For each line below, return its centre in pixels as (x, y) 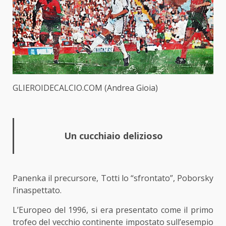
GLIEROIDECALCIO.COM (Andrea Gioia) (85, 88)
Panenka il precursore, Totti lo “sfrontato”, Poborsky (113, 178)
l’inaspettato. (37, 190)
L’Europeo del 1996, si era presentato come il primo (113, 210)
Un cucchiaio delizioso (114, 136)
